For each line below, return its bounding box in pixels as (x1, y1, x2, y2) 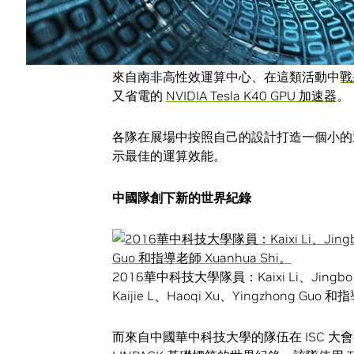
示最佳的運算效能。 (112, 148, 226, 164)
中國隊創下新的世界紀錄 (112, 189, 251, 205)
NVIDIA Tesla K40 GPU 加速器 (166, 88, 337, 104)
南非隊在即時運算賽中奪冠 (112, 28, 264, 44)
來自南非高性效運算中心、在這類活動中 (112, 69, 340, 85)
